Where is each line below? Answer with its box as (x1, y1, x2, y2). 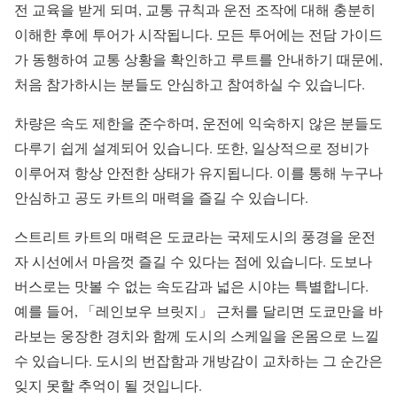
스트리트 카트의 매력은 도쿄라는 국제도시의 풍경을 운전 (14, 227, 376, 246)
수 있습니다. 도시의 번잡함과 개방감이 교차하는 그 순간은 (14, 351, 383, 370)
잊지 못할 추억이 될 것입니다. (14, 376, 202, 395)
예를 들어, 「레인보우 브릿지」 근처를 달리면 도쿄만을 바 (14, 301, 383, 321)
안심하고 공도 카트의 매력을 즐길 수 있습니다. (14, 188, 308, 207)
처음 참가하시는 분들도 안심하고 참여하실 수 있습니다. (14, 74, 365, 94)
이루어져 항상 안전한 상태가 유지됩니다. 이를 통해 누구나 (14, 163, 383, 183)
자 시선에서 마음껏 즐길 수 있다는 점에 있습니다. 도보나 (14, 252, 372, 271)
